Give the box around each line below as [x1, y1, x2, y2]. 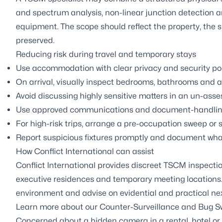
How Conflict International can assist [16, 146, 154, 156]
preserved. [16, 35, 55, 45]
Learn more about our [16, 202, 100, 212]
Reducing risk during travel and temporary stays [16, 49, 196, 59]
